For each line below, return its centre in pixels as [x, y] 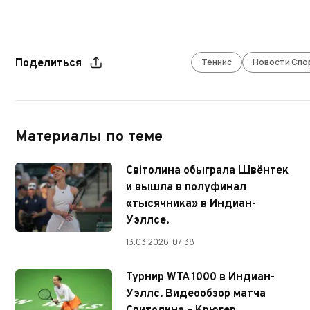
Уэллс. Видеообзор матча [196, 294]
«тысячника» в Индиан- [191, 204]
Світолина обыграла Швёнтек [207, 171]
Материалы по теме [89, 138]
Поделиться [48, 64]
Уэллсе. [147, 221]
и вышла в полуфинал [186, 188]
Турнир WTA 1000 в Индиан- [200, 278]
